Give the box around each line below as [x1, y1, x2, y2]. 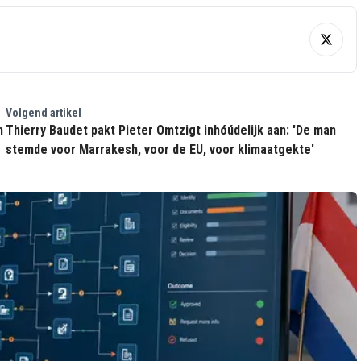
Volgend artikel [5, 106, 81, 119]
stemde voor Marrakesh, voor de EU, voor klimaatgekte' [5, 142, 314, 157]
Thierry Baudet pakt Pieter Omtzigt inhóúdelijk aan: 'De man [5, 122, 336, 138]
